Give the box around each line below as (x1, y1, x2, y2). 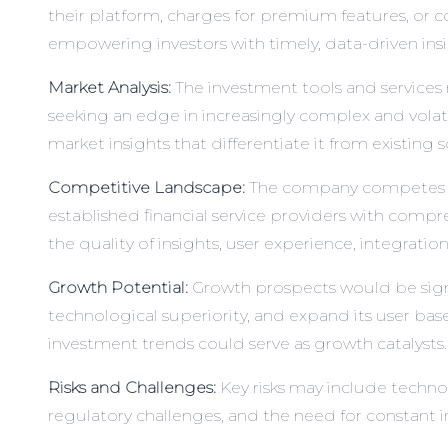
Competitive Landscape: (48, 178, 245, 198)
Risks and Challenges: (48, 378, 216, 398)
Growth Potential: (48, 278, 188, 298)
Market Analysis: (48, 78, 171, 98)
